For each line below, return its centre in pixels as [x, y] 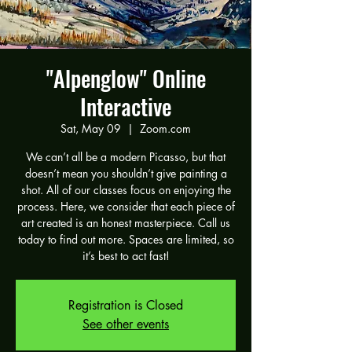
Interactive [126, 106]
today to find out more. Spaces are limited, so [126, 239]
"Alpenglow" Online [126, 78]
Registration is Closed [126, 305]
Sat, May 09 [91, 128]
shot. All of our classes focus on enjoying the [126, 190]
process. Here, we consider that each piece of [126, 206]
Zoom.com [165, 128]
